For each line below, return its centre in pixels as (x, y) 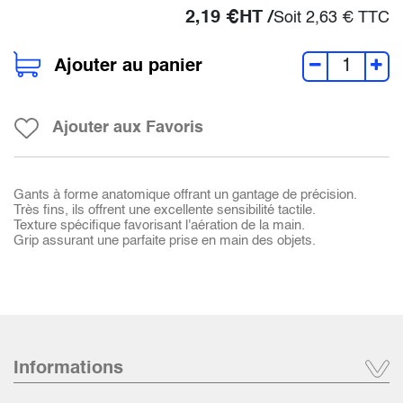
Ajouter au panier (128, 67)
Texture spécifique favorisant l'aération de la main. (159, 226)
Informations (68, 369)
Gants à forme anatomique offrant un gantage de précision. (185, 195)
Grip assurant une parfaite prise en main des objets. (165, 241)
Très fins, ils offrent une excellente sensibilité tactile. (165, 210)
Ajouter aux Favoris (128, 128)
